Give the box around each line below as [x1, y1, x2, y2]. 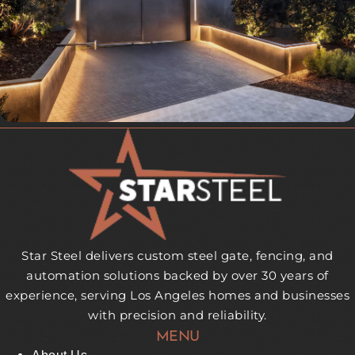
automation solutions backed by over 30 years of [26, 267, 329, 283]
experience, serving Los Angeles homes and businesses [6, 287, 349, 303]
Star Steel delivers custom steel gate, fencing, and [21, 247, 334, 263]
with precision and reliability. [88, 307, 267, 323]
